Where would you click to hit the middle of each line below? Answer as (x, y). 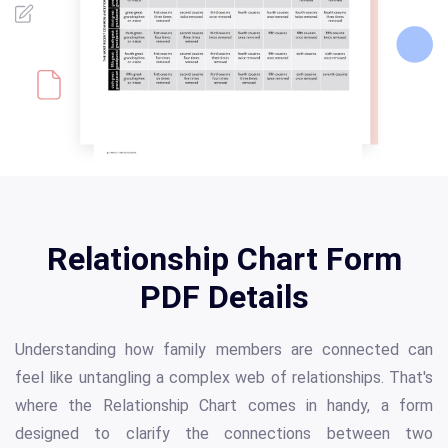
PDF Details (224, 296)
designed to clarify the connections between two (224, 433)
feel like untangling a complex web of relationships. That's (224, 377)
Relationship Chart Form (224, 258)
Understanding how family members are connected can (224, 349)
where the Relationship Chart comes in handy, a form (224, 405)
